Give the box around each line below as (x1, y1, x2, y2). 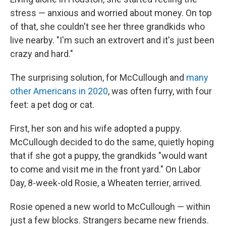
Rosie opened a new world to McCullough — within (10, 201, 210, 212)
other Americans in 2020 (10, 85, 108, 96)
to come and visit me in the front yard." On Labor (10, 163, 201, 175)
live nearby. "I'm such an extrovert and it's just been (10, 34, 214, 45)
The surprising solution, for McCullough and (10, 72, 186, 83)
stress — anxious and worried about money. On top (10, 7, 212, 18)
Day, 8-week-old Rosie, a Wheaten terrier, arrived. (10, 177, 202, 188)
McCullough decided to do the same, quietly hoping (10, 136, 214, 147)
